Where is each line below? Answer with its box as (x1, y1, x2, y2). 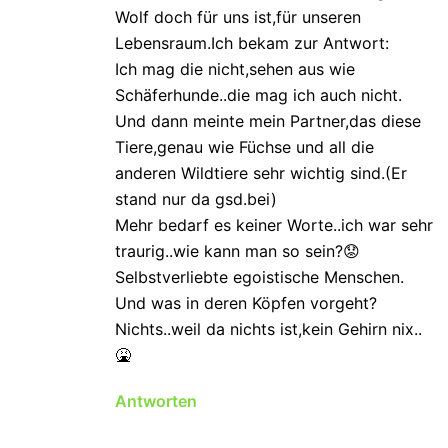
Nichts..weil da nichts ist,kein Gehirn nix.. (115, 319, 422, 340)
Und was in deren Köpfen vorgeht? (115, 293, 377, 314)
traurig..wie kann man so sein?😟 (115, 241, 360, 262)
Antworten (115, 391, 197, 412)
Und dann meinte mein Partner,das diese (115, 111, 421, 132)
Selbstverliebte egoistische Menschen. (115, 267, 404, 288)
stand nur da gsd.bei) (115, 189, 277, 210)
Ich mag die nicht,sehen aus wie (115, 59, 355, 80)
